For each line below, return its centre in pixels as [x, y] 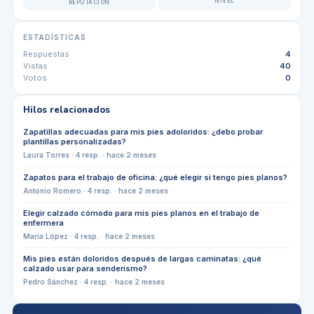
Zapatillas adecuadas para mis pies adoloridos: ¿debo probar [143, 131]
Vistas [35, 66]
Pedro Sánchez [50, 281]
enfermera [43, 223]
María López [45, 236]
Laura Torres [46, 155]
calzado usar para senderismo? [85, 268]
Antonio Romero [52, 190]
